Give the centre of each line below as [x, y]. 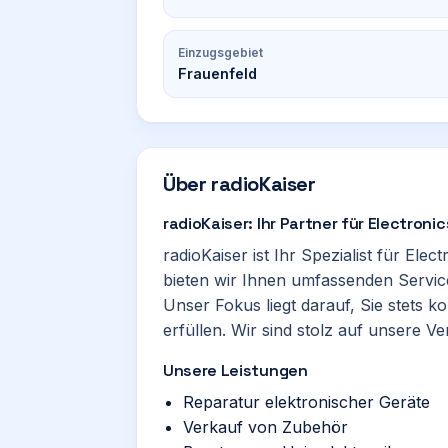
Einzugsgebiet [220, 52]
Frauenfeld [217, 73]
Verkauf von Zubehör [265, 427]
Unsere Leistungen [235, 370]
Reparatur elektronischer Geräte [306, 402]
